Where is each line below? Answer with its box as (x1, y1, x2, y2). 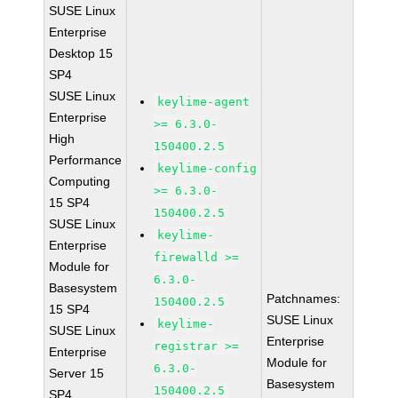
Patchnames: (267, 291, 341, 306)
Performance (49, 153, 123, 167)
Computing (49, 174, 111, 188)
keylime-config (157, 162, 258, 175)
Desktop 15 (49, 46, 114, 60)
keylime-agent (157, 95, 251, 108)
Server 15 (49, 366, 105, 380)
